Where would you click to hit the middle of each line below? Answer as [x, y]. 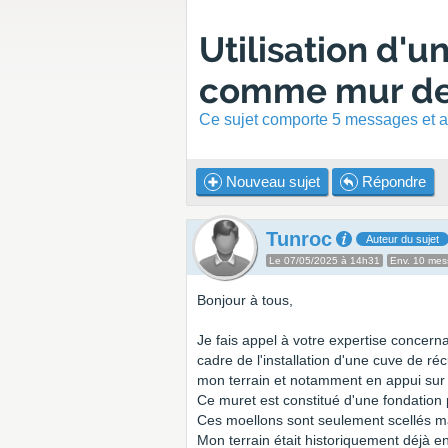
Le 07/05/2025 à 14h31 [324, 260]
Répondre [392, 181]
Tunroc [299, 239]
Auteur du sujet [402, 239]
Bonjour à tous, [245, 300]
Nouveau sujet [271, 181]
